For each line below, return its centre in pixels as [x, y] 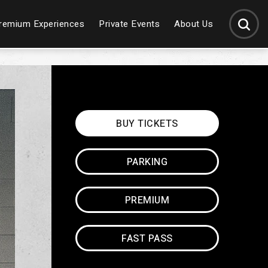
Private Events [129, 24]
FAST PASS [147, 239]
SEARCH [245, 23]
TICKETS [158, 124]
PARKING [147, 162]
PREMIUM [147, 200]
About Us [194, 24]
